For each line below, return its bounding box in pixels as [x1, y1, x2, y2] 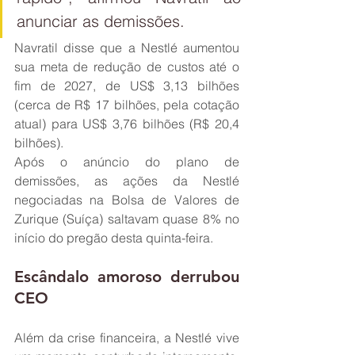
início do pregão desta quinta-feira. [14, 230, 213, 246]
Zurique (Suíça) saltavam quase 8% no [14, 211, 239, 227]
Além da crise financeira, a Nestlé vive [14, 330, 239, 346]
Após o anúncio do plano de [14, 154, 239, 170]
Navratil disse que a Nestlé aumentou [14, 40, 239, 56]
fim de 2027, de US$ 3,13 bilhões [14, 78, 239, 94]
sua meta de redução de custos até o [14, 59, 239, 75]
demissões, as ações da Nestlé [14, 173, 239, 189]
